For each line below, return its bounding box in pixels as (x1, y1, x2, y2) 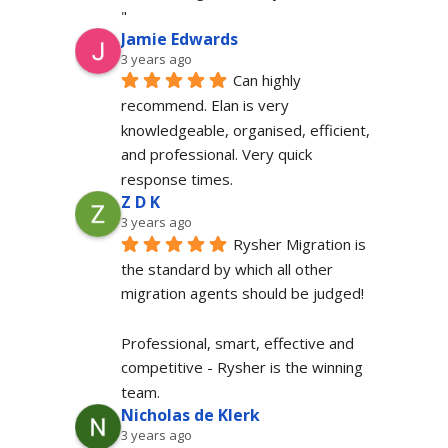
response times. (120, 169, 233, 190)
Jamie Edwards (120, 27, 238, 50)
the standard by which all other (120, 258, 333, 279)
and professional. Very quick (120, 144, 312, 165)
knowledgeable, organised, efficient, (120, 119, 370, 140)
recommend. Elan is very (120, 94, 289, 115)
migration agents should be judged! (120, 283, 364, 304)
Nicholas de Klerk (120, 404, 260, 427)
